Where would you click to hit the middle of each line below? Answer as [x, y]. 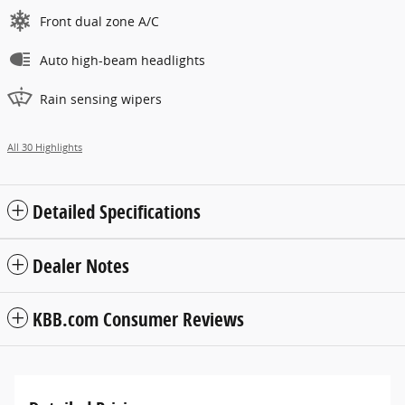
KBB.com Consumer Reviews [138, 319]
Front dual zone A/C [99, 21]
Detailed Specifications [117, 211]
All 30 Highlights [45, 147]
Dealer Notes [81, 265]
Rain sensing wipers [101, 99]
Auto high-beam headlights [122, 60]
